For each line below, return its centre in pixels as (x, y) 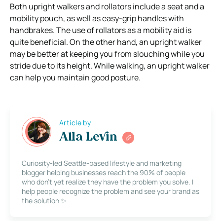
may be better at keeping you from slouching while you (107, 54)
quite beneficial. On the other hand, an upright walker (106, 42)
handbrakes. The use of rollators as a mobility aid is (101, 30)
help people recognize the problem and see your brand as (110, 191)
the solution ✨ (44, 200)
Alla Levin (88, 138)
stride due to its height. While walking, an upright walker (110, 65)
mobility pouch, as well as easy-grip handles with (97, 18)
